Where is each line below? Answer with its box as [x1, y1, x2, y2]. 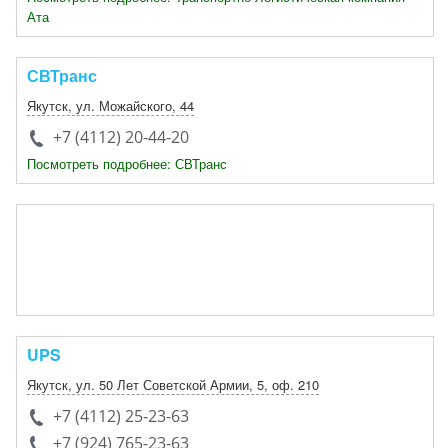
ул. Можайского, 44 [76, 96, 194, 115]
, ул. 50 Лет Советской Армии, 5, [68, 375, 272, 394]
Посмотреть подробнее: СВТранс [27, 154, 227, 173]
